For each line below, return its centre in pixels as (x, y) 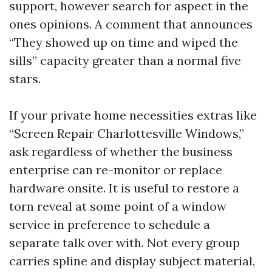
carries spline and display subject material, (132, 260)
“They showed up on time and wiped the (124, 42)
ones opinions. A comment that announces (131, 24)
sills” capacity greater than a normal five (125, 60)
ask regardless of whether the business (121, 151)
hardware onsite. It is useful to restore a (124, 188)
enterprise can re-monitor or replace (116, 169)
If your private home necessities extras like (133, 115)
